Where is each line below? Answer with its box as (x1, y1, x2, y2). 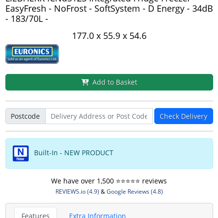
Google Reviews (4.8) (106, 187, 163, 196)
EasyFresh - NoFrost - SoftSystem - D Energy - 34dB (5, 2, 213, 14)
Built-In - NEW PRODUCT (32, 148, 113, 158)
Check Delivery (160, 111, 207, 121)
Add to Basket (92, 77, 137, 87)
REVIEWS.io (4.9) (55, 187, 99, 196)
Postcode (11, 111, 40, 121)
